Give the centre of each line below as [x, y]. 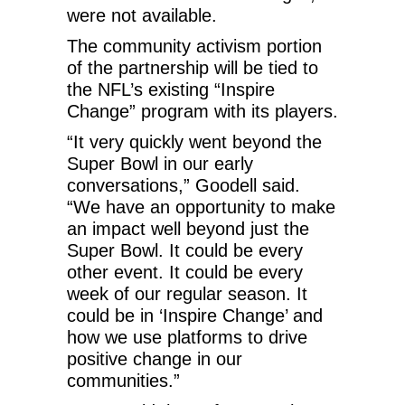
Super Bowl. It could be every [185, 250]
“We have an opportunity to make [201, 207]
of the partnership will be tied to [193, 67]
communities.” [123, 380]
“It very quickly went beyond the [194, 141]
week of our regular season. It [187, 293]
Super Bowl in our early [160, 163]
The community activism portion [194, 46]
